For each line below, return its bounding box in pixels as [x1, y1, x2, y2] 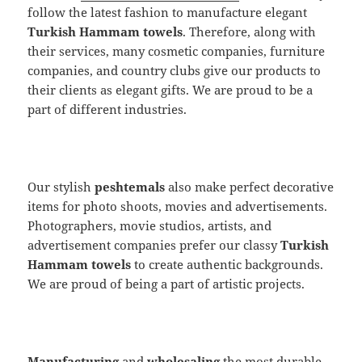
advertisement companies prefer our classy [27, 236, 281, 253]
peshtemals [95, 178, 166, 195]
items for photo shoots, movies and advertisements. [27, 197, 328, 214]
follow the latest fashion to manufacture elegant [27, 3, 308, 20]
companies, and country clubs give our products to [27, 61, 322, 78]
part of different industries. [27, 100, 187, 117]
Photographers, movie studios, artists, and [27, 217, 272, 234]
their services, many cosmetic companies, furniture [27, 42, 326, 59]
